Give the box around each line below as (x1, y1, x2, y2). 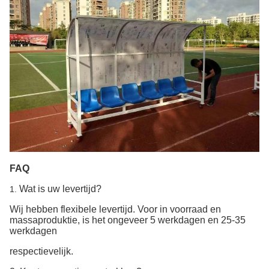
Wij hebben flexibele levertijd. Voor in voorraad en (10, 204, 221, 214)
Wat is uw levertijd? (19, 184, 101, 194)
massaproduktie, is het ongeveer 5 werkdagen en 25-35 (10, 215, 246, 225)
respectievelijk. (10, 246, 73, 256)
